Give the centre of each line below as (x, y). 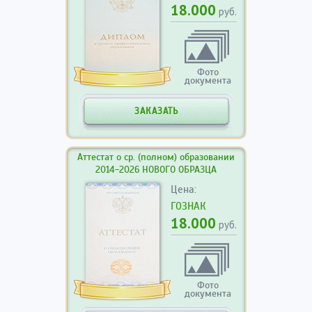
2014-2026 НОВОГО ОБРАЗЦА (156, 170)
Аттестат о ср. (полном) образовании (156, 157)
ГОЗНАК (188, 206)
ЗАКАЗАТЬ (156, 111)
